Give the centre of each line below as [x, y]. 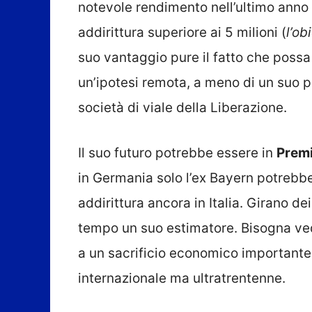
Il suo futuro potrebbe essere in [177, 153]
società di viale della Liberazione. [182, 108]
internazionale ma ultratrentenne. [182, 278]
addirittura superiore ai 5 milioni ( [182, 33]
